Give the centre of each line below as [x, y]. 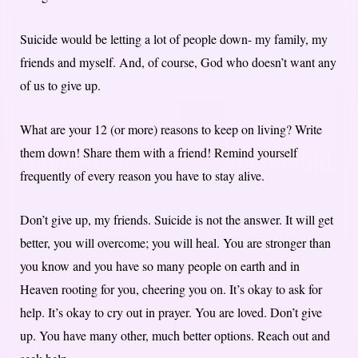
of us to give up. [60, 85]
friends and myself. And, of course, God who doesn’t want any [178, 62]
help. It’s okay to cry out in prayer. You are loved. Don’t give [171, 312]
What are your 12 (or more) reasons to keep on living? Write [171, 129]
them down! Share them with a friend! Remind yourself [159, 152]
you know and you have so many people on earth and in [160, 265]
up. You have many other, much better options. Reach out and [175, 335]
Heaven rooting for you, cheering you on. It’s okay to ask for [171, 288]
